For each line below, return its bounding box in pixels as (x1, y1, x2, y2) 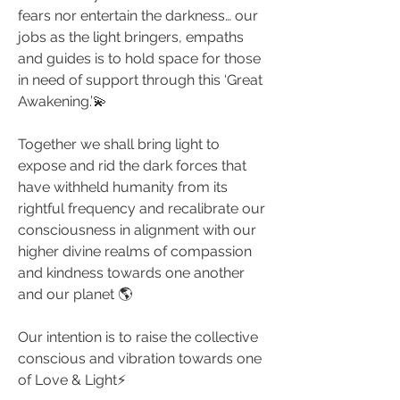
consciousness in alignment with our (18, 221, 256, 239)
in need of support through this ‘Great (18, 71, 262, 89)
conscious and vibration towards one (18, 350, 262, 368)
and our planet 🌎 (18, 286, 132, 304)
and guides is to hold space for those (18, 50, 261, 68)
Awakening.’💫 (18, 93, 107, 111)
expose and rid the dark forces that (18, 157, 246, 175)
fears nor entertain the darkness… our (18, 7, 258, 25)
